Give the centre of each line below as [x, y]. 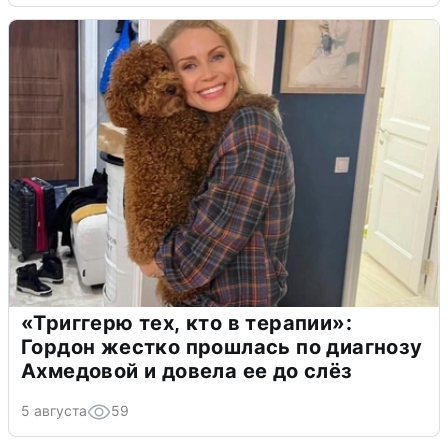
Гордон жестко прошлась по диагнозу [222, 346]
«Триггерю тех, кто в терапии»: [186, 322]
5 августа [54, 410]
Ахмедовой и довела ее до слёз [187, 370]
